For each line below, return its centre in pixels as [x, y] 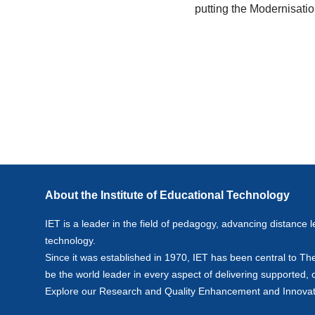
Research [121, 291]
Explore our [72, 291]
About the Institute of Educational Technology [167, 195]
